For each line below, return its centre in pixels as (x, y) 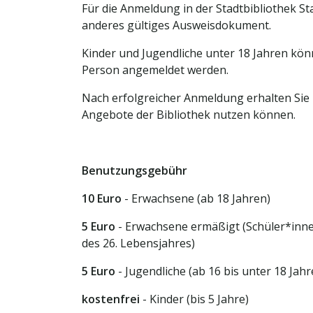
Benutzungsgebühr (134, 170)
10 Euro (102, 198)
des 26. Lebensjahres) (138, 243)
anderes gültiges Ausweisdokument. (176, 25)
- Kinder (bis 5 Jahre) (194, 299)
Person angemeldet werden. (155, 70)
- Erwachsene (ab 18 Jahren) (196, 198)
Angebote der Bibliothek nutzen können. (189, 115)
